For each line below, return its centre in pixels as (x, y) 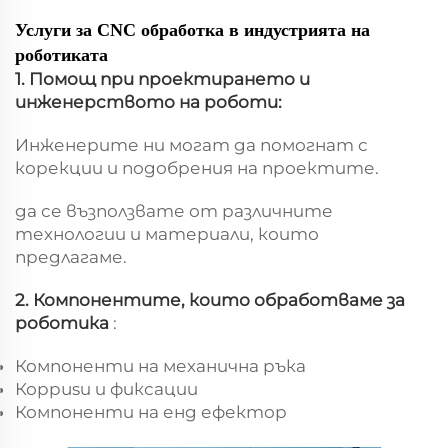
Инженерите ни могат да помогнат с (191, 145)
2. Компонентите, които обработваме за (210, 300)
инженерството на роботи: (148, 102)
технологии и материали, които (167, 234)
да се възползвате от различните (174, 211)
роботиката (61, 55)
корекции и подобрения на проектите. (197, 168)
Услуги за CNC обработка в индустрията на (192, 30)
